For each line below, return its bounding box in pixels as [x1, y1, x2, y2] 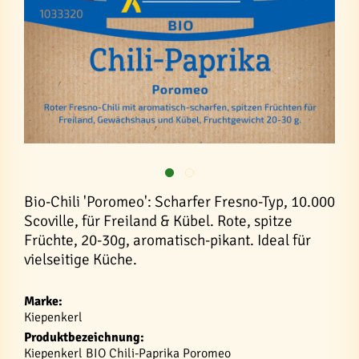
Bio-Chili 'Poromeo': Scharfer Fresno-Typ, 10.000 [24, 192, 335, 212]
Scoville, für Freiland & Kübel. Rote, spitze [24, 211, 292, 231]
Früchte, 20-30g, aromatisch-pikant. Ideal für [24, 230, 311, 250]
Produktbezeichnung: [24, 329, 144, 345]
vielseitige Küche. [24, 249, 137, 269]
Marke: [24, 292, 63, 309]
